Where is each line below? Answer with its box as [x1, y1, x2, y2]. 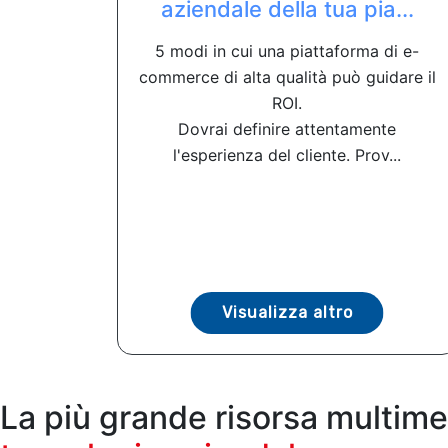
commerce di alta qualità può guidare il [138, 66, 436, 87]
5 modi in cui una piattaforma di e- [155, 40, 419, 61]
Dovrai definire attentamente [178, 118, 396, 139]
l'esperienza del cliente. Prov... [173, 144, 401, 165]
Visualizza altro [221, 302, 353, 322]
